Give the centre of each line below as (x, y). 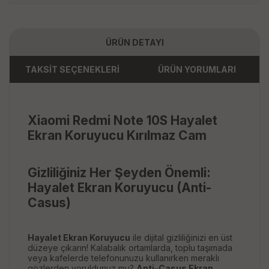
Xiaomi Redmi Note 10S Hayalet (122, 121)
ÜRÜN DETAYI (134, 43)
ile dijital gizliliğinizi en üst (181, 238)
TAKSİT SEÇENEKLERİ (72, 70)
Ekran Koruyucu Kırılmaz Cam (117, 136)
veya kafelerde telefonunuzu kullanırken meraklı (123, 258)
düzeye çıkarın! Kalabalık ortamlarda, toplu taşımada (130, 248)
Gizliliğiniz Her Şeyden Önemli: (119, 173)
